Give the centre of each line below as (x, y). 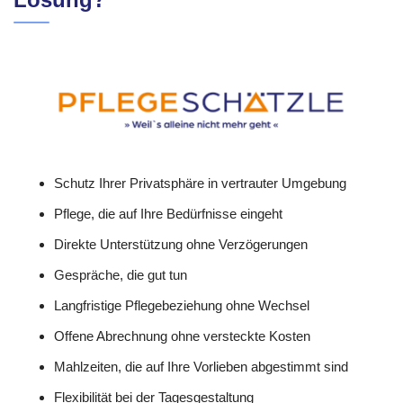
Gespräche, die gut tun (121, 274)
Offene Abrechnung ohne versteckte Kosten (182, 336)
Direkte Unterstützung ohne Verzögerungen (181, 244)
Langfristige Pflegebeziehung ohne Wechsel (182, 305)
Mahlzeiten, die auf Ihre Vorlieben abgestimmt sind (201, 366)
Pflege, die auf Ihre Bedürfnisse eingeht (168, 213)
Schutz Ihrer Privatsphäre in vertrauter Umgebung (200, 183)
